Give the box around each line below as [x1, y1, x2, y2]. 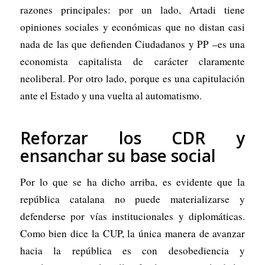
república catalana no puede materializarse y [20, 192, 245, 206]
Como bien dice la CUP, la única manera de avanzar [20, 226, 245, 240]
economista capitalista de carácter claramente [20, 54, 245, 69]
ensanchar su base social [20, 144, 216, 167]
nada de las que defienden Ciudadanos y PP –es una [20, 37, 245, 51]
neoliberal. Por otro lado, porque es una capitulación [20, 72, 245, 86]
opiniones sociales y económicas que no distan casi [20, 20, 245, 34]
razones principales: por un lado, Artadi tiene [20, 3, 245, 17]
